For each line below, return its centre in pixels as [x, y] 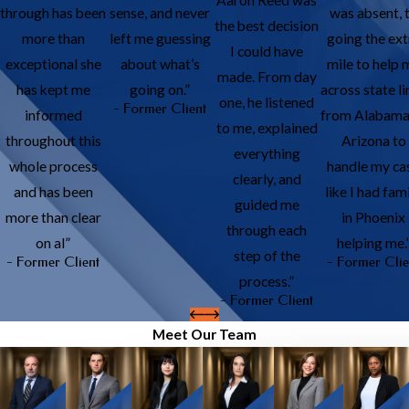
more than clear [53, 217]
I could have [267, 51]
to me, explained [267, 127]
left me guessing [160, 38]
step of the [267, 255]
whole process [53, 166]
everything [267, 153]
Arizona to [373, 140]
